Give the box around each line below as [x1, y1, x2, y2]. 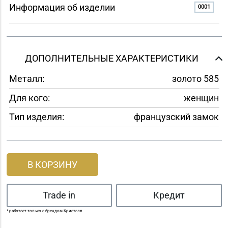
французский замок [133, 111, 219, 123]
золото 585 [172, 73, 219, 84]
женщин [183, 92, 219, 103]
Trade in [43, 190, 76, 201]
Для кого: [9, 92, 50, 103]
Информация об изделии [9, 2, 115, 13]
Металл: [9, 73, 44, 84]
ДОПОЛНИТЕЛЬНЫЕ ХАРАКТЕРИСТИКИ [24, 52, 198, 64]
